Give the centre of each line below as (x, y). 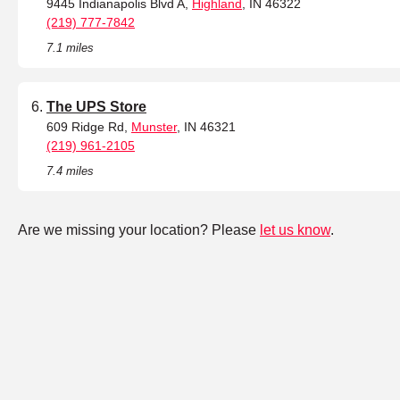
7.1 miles (70, 48)
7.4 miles (70, 171)
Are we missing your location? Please (139, 230)
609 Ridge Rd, (89, 127)
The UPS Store (96, 107)
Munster (154, 127)
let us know (295, 230)
